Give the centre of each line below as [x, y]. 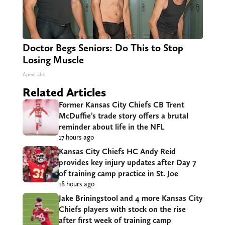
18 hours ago [76, 184]
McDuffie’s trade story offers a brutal [123, 116]
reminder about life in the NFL [111, 127]
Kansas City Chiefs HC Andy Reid [117, 152]
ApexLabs [33, 75]
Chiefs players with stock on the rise [122, 209]
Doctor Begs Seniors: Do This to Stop [103, 48]
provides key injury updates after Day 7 [127, 163]
